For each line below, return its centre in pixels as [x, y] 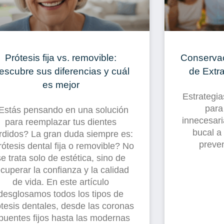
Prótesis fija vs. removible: [61, 58]
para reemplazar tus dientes [61, 122]
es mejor [61, 85]
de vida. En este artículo [61, 182]
